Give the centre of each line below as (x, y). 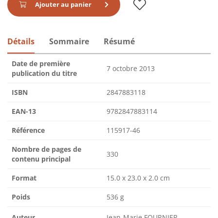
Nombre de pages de (46, 149)
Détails (21, 42)
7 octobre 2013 (131, 69)
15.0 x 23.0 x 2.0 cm (138, 178)
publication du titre (44, 73)
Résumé (119, 42)
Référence (28, 130)
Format (24, 178)
